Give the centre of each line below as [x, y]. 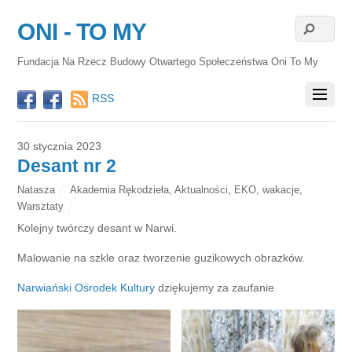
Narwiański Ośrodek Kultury [86, 288]
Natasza [37, 189]
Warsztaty [41, 206]
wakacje [281, 189]
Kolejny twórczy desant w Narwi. [97, 227]
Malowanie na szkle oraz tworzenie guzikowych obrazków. [161, 257]
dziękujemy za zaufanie [215, 288]
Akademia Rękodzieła [119, 189]
